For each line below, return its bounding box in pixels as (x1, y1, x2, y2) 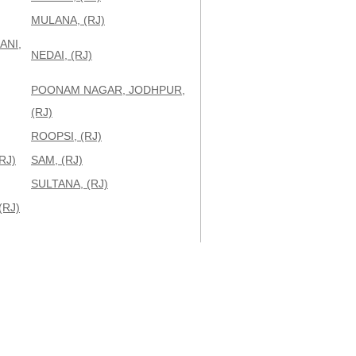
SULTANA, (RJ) (31, 177, 108, 190)
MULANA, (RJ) (31, 14, 105, 26)
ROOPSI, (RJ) (31, 130, 102, 142)
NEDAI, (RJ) (31, 48, 92, 61)
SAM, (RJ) (31, 153, 83, 166)
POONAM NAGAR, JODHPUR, (31, 83, 185, 96)
